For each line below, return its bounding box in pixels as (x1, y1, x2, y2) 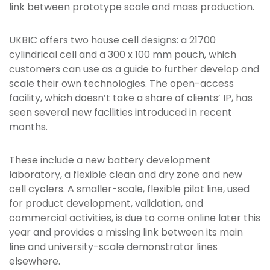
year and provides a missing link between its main (9, 225, 243, 240)
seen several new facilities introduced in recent (9, 105, 232, 120)
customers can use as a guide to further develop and (9, 62, 259, 77)
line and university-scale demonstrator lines (9, 240, 218, 254)
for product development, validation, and (9, 196, 203, 211)
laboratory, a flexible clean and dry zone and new (9, 168, 242, 182)
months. (9, 120, 48, 134)
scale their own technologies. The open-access (9, 77, 234, 91)
